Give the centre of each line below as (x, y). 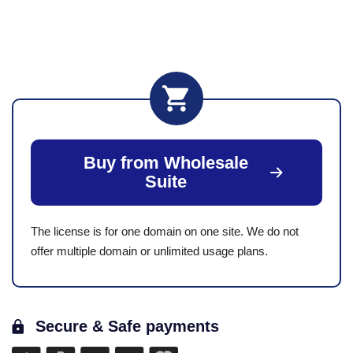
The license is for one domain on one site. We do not (165, 231)
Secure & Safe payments (127, 326)
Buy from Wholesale (165, 162)
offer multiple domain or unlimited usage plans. (149, 251)
